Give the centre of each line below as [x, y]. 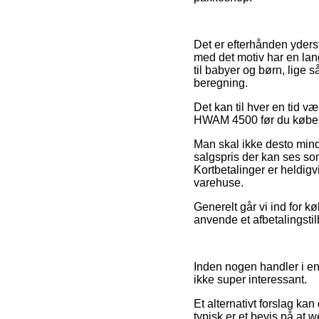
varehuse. [219, 183]
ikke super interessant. [250, 280]
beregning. [221, 83]
